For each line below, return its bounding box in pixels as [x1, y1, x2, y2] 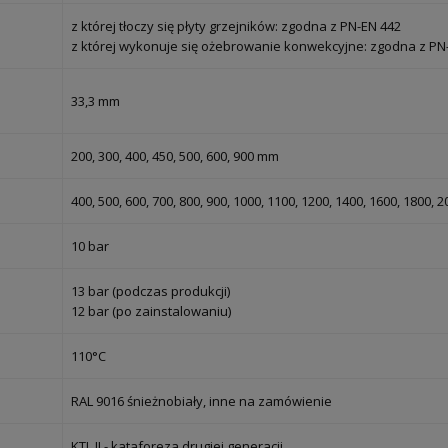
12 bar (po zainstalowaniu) [71, 302, 231, 321]
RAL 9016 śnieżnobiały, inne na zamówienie [71, 392, 332, 411]
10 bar [71, 237, 109, 256]
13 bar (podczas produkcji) [71, 282, 230, 301]
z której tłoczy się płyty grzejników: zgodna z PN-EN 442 [71, 17, 401, 36]
